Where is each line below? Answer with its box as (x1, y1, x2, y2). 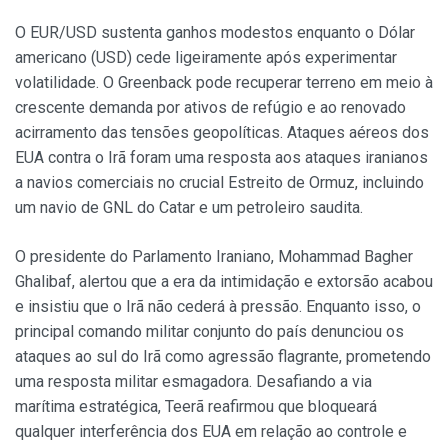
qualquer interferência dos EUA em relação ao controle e (15, 422, 407, 442)
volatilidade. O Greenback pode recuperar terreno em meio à (15, 73, 433, 93)
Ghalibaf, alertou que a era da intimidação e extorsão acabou (15, 272, 433, 292)
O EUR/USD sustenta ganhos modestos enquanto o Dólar (15, 23, 415, 43)
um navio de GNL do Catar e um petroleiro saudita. (15, 198, 363, 218)
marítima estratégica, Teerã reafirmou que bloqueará (15, 397, 377, 417)
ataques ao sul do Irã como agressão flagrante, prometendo (15, 347, 431, 367)
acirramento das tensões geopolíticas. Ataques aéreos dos (15, 123, 429, 143)
